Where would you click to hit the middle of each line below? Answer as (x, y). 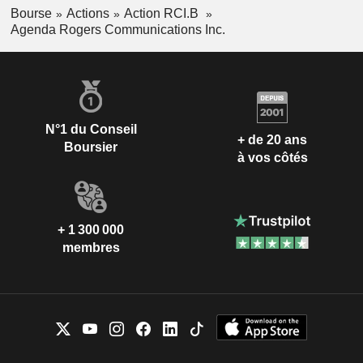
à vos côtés (272, 157)
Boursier (91, 147)
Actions (88, 13)
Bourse (31, 13)
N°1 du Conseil (91, 130)
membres (91, 248)
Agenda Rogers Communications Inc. (117, 30)
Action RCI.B (162, 13)
